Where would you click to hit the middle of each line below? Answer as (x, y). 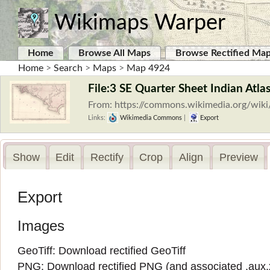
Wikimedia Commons (150, 118)
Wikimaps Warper (140, 23)
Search (68, 68)
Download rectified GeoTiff (122, 251)
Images (41, 226)
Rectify (107, 157)
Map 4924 (148, 68)
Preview (238, 157)
